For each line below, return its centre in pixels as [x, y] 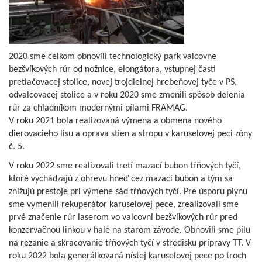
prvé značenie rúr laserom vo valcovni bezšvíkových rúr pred [123, 217]
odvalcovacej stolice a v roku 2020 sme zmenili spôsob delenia [127, 95]
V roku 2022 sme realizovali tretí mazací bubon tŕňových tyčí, [125, 166]
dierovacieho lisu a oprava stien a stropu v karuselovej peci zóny [130, 134]
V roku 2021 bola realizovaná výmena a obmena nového [115, 121]
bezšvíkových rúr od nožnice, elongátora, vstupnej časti [112, 69]
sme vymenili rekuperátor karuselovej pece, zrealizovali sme [124, 204]
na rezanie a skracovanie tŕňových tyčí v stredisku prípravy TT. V [130, 243]
